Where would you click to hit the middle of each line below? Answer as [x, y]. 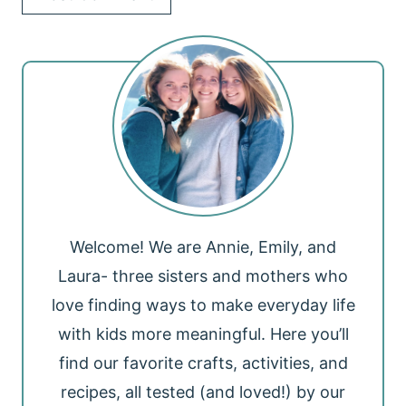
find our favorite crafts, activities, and [203, 363]
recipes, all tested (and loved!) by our [203, 392]
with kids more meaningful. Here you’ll [203, 334]
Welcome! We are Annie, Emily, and [203, 247]
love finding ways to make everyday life [203, 305]
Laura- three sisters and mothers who [203, 276]
